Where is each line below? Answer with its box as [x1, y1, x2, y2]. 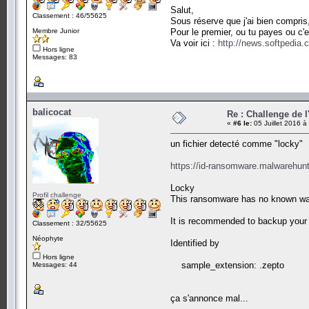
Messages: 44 [32, 260, 77, 268]
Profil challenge [32, 190, 81, 199]
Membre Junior [32, 26, 79, 34]
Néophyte [32, 234, 63, 242]
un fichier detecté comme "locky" [170, 138, 303, 149]
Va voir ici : [170, 37, 218, 48]
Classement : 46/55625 [32, 11, 107, 19]
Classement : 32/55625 [32, 219, 107, 227]
